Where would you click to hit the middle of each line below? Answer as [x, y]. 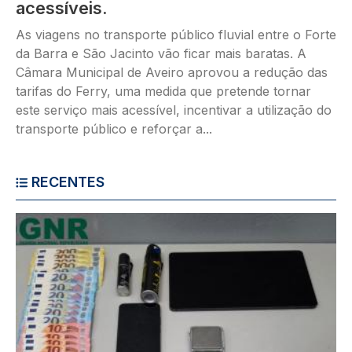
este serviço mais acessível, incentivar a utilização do [174, 110]
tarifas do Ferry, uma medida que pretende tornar [163, 91]
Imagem [39, 221]
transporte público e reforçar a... [114, 128]
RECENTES [68, 181]
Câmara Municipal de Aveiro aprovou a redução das [172, 72]
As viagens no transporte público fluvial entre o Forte [176, 34]
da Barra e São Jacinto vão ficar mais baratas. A [161, 53]
